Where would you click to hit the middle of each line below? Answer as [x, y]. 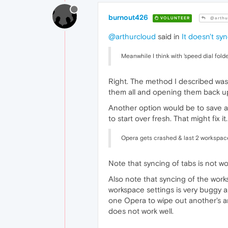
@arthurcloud [132, 37]
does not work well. [141, 211]
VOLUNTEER [174, 18]
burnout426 [128, 18]
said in [169, 37]
